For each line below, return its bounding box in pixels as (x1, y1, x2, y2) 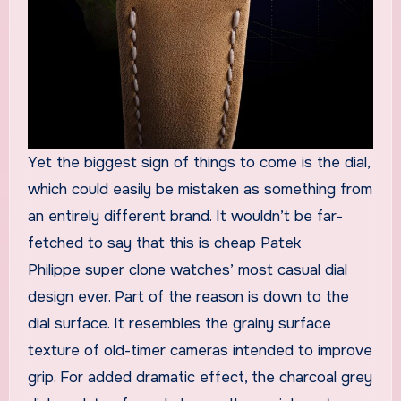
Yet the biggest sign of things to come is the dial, (27, 152, 370, 172)
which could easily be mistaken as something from (27, 179, 372, 199)
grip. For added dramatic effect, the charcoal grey (27, 367, 372, 387)
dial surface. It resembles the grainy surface (27, 313, 331, 333)
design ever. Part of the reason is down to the (27, 286, 349, 306)
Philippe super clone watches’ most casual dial (27, 260, 347, 279)
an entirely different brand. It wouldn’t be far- (27, 206, 343, 226)
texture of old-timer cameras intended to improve (27, 340, 372, 360)
